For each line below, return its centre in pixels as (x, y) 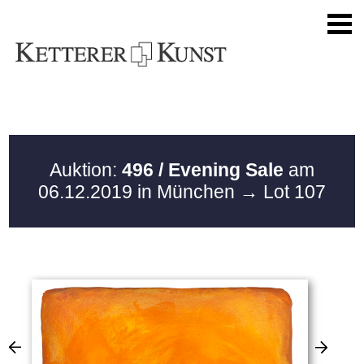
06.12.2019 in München (139, 192)
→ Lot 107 (283, 192)
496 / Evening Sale (203, 170)
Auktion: (86, 170)
